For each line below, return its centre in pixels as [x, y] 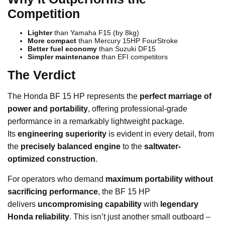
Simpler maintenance [64, 57]
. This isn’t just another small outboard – [140, 217]
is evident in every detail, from [160, 134]
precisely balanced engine [71, 147]
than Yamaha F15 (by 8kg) [96, 33]
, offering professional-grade [138, 109]
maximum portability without [159, 179]
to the [132, 147]
